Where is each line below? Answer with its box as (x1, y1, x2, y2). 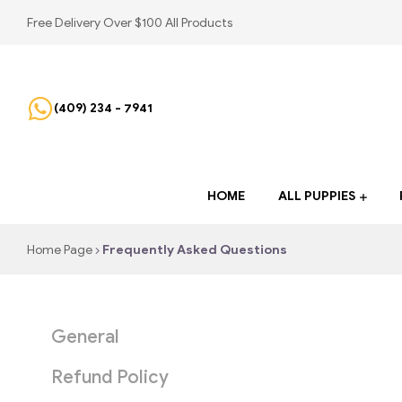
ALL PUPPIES (277, 188, 355, 205)
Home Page (27, 242, 92, 258)
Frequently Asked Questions (100, 242, 287, 258)
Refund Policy (51, 365, 169, 389)
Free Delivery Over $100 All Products (27, 14, 232, 31)
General (51, 325, 119, 348)
